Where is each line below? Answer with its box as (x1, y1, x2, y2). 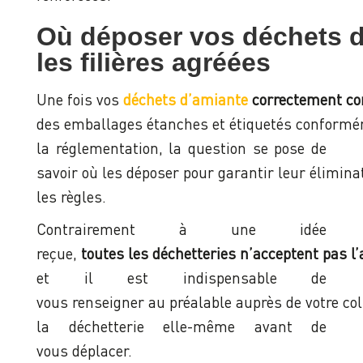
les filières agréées (36, 48, 278, 78)
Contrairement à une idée (36, 220, 327, 239)
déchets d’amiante (123, 90, 248, 109)
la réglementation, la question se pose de (36, 139, 327, 158)
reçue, (36, 244, 81, 263)
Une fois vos (36, 90, 123, 109)
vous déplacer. (36, 341, 136, 361)
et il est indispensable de (36, 268, 327, 288)
